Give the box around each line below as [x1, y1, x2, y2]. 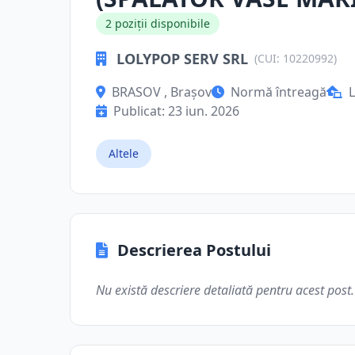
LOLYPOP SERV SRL [116, 49, 248, 68]
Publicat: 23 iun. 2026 [113, 102, 239, 120]
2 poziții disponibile [105, 16, 210, 31]
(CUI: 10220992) [254, 51, 337, 66]
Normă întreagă [231, 83, 326, 101]
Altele [109, 146, 139, 161]
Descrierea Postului [117, 239, 271, 261]
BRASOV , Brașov [112, 83, 212, 101]
